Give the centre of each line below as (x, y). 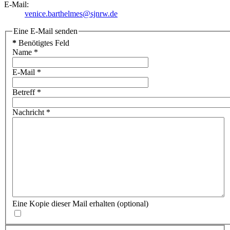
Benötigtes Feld (43, 43)
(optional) (133, 204)
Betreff (24, 92)
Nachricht (28, 112)
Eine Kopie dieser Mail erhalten (64, 204)
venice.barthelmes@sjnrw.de (71, 13)
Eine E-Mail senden (45, 31)
